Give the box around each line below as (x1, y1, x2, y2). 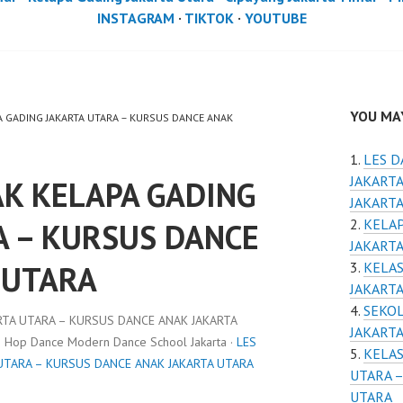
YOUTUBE (244, 9, 307, 27)
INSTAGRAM (96, 9, 175, 27)
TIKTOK (184, 9, 234, 27)
